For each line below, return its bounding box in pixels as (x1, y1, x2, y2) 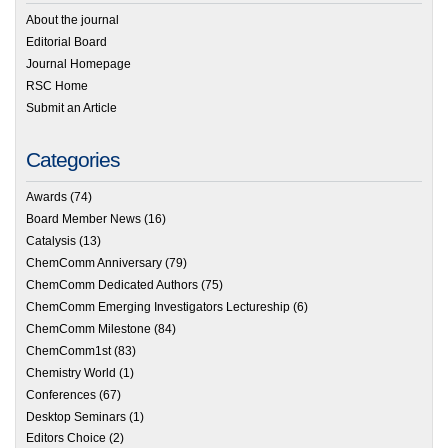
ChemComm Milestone (26, 321, 151, 336)
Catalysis (26, 234, 76, 249)
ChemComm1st (26, 343, 111, 358)
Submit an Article (26, 100, 117, 115)
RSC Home (26, 78, 88, 93)
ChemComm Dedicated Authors (26, 278, 198, 293)
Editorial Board (26, 34, 107, 49)
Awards (26, 190, 67, 205)
